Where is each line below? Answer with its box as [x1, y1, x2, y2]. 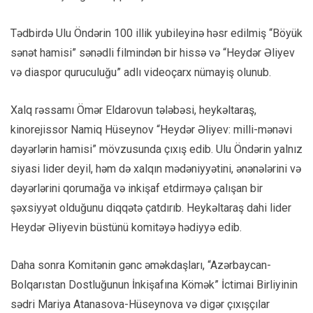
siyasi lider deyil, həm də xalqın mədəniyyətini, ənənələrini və [10, 162, 301, 175]
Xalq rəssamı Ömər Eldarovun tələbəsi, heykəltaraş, [10, 103, 256, 117]
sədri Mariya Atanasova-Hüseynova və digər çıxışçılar [10, 298, 270, 311]
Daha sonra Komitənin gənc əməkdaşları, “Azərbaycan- [10, 259, 271, 272]
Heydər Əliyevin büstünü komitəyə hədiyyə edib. [10, 221, 242, 234]
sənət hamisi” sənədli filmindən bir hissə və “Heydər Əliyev [10, 46, 295, 59]
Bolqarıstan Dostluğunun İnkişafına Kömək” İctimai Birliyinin [10, 278, 298, 291]
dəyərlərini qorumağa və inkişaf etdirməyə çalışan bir [10, 182, 263, 195]
